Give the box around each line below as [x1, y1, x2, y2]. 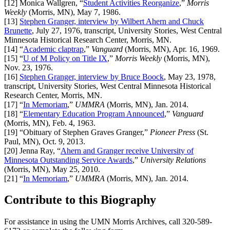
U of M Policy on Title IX [23, 53, 107, 63]
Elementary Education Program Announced [23, 109, 164, 118]
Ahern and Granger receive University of [61, 146, 194, 155]
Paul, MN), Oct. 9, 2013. [4, 137, 85, 146]
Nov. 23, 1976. [4, 63, 53, 72]
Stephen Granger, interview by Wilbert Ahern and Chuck [20, 16, 204, 26]
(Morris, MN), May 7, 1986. [27, 7, 121, 16]
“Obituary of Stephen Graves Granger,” [20, 127, 150, 137]
